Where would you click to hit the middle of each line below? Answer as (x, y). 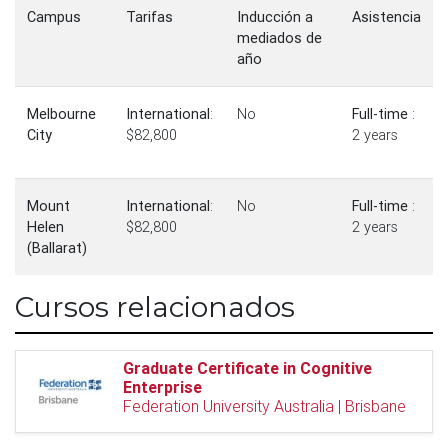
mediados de (279, 38)
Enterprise (162, 387)
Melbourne (61, 114)
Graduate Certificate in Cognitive (247, 368)
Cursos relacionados (155, 307)
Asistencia (386, 17)
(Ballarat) (57, 248)
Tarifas (149, 17)
